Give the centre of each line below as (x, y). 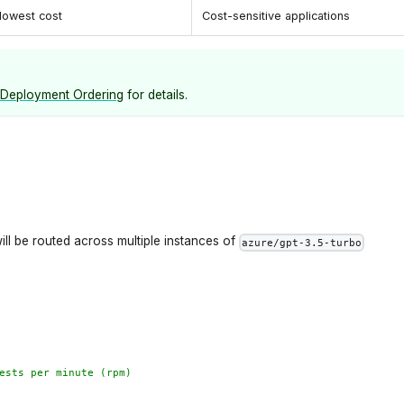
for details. (156, 95)
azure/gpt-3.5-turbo (302, 242)
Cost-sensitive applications (276, 15)
